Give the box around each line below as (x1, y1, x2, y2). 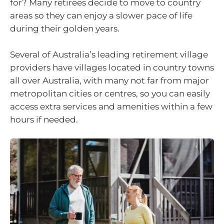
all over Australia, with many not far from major (10, 75, 209, 85)
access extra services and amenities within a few (10, 101, 212, 111)
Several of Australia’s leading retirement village (10, 49, 208, 59)
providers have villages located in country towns (10, 62, 214, 72)
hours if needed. (10, 114, 78, 124)
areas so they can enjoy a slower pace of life (10, 10, 192, 21)
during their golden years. (10, 23, 119, 34)
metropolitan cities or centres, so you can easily (10, 88, 210, 98)
